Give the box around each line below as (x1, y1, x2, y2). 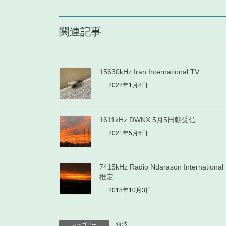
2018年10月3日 (107, 187, 151, 194)
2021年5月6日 (107, 129, 148, 137)
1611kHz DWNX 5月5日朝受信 (99, 115, 196, 124)
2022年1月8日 (107, 81, 148, 89)
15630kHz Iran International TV (99, 67, 199, 76)
